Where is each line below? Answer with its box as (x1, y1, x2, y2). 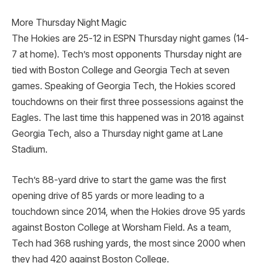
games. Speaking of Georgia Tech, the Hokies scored (12, 80, 235, 92)
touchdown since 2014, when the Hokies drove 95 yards (12, 206, 245, 218)
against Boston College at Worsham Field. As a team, (12, 222, 231, 234)
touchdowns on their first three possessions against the (12, 96, 244, 108)
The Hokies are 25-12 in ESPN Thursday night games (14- (12, 33, 249, 45)
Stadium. (12, 144, 48, 156)
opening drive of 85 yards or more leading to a (12, 190, 204, 202)
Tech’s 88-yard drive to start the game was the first (12, 174, 226, 186)
